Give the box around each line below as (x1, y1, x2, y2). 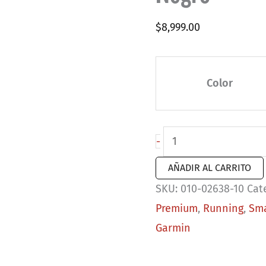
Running (203, 201, 244, 215)
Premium (156, 201, 198, 215)
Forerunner (163, 148, 217, 161)
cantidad (163, 207, 207, 220)
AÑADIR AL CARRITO (168, 161, 252, 173)
